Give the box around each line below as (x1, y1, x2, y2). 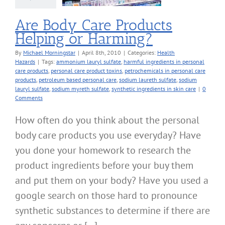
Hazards (15, 58, 35, 66)
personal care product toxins (51, 67, 122, 75)
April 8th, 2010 (82, 49, 121, 57)
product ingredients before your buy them (15, 159, 193, 172)
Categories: (128, 49, 157, 57)
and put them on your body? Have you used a (15, 174, 208, 187)
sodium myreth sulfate (52, 85, 109, 93)
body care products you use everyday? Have (15, 129, 201, 142)
